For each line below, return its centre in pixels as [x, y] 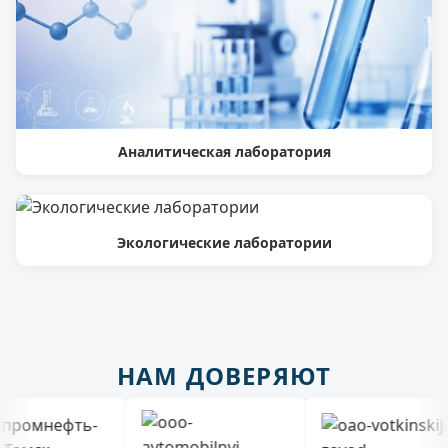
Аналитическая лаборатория [224, 152]
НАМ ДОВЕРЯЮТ [224, 376]
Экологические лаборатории [224, 243]
